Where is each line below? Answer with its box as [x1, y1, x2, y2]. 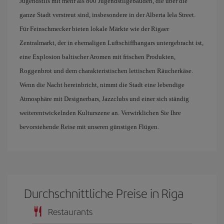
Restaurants [48, 205, 92, 217]
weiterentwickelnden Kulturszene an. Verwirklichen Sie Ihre [19, 109, 181, 116]
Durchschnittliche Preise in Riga [24, 184, 184, 201]
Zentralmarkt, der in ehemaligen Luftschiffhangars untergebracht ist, [19, 39, 203, 46]
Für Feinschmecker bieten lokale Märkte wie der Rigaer [19, 25, 169, 32]
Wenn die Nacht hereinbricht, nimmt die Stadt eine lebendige [19, 81, 184, 88]
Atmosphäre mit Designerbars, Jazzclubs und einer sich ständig [19, 95, 189, 102]
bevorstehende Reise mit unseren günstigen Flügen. [19, 123, 159, 130]
